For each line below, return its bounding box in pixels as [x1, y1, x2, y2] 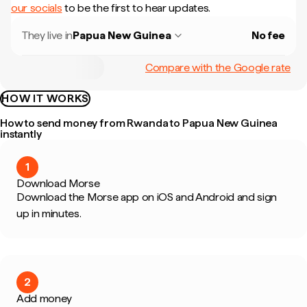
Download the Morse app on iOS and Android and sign [16, 191, 277, 204]
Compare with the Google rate [145, 60, 291, 74]
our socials [11, 1, 62, 14]
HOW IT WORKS [1, 92, 89, 105]
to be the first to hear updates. [62, 1, 210, 14]
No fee [251, 29, 285, 42]
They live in [22, 29, 73, 42]
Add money [16, 292, 73, 305]
